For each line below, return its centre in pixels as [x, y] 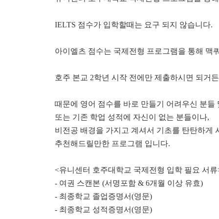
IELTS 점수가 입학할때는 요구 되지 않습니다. [135, 25]
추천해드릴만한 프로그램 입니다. [113, 143]
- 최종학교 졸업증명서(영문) [103, 196]
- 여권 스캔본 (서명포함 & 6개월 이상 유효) [129, 183]
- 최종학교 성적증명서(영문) [103, 209]
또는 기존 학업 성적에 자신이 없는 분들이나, [133, 117]
